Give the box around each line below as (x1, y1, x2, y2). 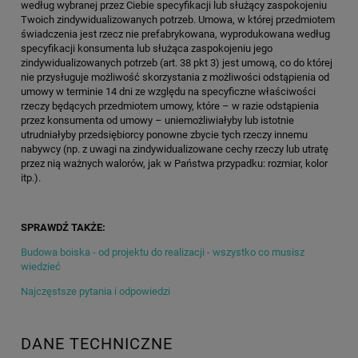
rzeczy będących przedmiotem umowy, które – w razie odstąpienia (21, 99, 319, 112)
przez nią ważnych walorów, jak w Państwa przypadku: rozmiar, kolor (21, 157, 328, 169)
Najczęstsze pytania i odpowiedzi (21, 284, 170, 297)
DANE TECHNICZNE (21, 335, 173, 354)
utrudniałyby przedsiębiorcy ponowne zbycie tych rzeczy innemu (21, 128, 308, 141)
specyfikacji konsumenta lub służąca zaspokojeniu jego (21, 42, 272, 54)
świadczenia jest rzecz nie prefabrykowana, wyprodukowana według (21, 27, 330, 40)
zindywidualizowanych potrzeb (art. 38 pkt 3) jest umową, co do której (21, 56, 332, 69)
